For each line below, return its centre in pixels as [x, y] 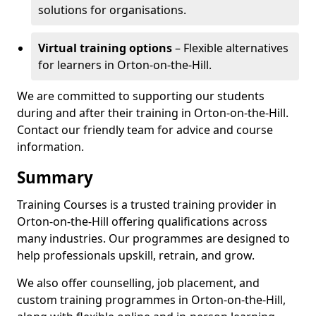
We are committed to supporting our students [141, 96]
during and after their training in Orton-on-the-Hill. [153, 113]
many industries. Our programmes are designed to [153, 238]
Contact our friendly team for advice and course [145, 130]
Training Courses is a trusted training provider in [147, 205]
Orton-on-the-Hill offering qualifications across [142, 221]
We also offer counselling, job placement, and [138, 283]
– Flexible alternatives [230, 48]
